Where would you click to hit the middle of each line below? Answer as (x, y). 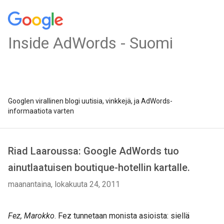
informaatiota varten (41, 111)
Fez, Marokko (31, 216)
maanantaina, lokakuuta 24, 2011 (64, 184)
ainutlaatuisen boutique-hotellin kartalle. (99, 167)
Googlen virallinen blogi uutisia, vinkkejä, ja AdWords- (90, 101)
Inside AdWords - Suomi (90, 43)
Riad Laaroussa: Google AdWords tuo (93, 151)
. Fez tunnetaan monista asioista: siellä (122, 216)
